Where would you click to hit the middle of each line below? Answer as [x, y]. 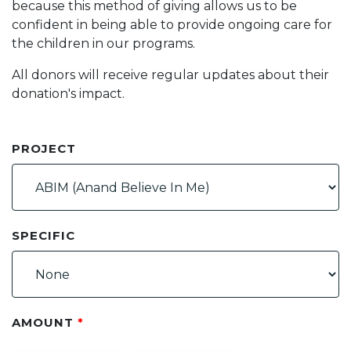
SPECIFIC [43, 235]
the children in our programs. [103, 43]
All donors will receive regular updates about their [170, 75]
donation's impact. [68, 94]
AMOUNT [45, 322]
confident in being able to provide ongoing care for [172, 25]
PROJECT [44, 148]
